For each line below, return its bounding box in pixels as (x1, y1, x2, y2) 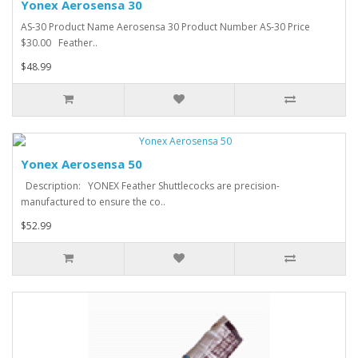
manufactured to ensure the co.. (21, 194, 165, 209)
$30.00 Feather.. (21, 35, 97, 50)
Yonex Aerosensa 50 (21, 155, 142, 172)
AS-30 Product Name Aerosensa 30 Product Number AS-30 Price (21, 19, 310, 34)
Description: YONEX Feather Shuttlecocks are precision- (21, 178, 280, 193)
